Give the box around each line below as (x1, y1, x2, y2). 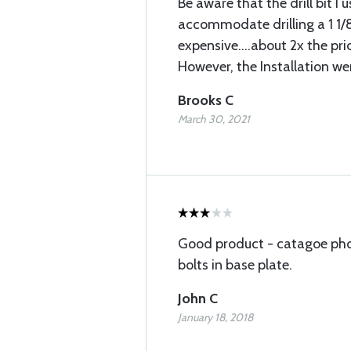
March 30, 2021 (178, 112, 250, 126)
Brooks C (178, 92, 233, 109)
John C (178, 290, 218, 307)
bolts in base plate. (178, 256, 292, 273)
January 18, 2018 (178, 310, 253, 324)
